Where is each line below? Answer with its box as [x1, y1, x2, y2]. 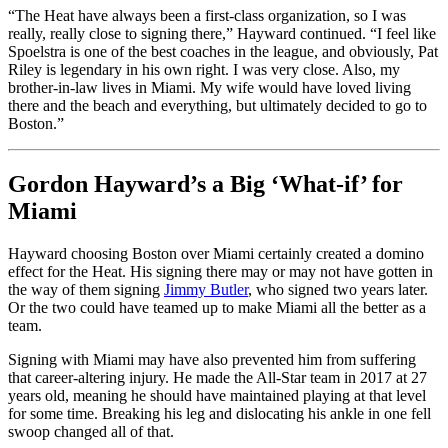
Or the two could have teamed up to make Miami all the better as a [8, 298, 426, 316]
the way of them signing [8, 280, 164, 298]
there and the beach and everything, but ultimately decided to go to [8, 97, 427, 115]
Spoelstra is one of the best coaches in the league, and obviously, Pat [8, 43, 438, 61]
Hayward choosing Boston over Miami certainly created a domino [8, 244, 424, 262]
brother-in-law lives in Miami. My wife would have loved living [8, 79, 411, 97]
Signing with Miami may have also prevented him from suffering [8, 350, 416, 368]
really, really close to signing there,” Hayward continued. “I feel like [8, 25, 436, 43]
